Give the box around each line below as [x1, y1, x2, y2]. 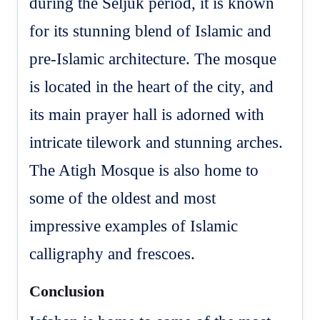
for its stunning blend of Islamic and [29, 21, 272, 40]
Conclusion [29, 281, 105, 300]
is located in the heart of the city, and [29, 77, 274, 96]
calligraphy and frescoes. [29, 244, 196, 263]
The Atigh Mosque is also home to [29, 161, 259, 179]
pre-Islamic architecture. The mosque [29, 49, 277, 68]
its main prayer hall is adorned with [29, 105, 265, 124]
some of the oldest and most [29, 189, 216, 207]
